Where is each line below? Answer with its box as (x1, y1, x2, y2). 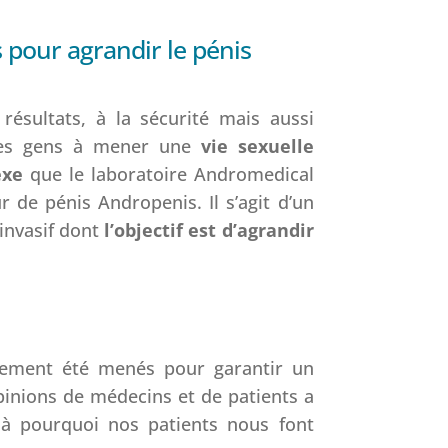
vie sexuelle (200, 133, 314, 158)
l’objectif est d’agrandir (104, 217, 314, 242)
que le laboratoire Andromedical (22, 161, 314, 186)
